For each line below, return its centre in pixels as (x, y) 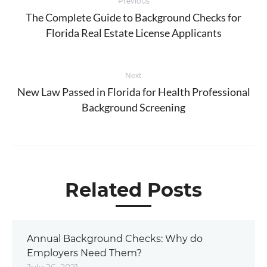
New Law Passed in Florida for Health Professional (133, 91)
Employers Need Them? (84, 253)
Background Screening (133, 107)
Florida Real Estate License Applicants (133, 32)
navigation (52, 11)
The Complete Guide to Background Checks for (133, 17)
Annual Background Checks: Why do (115, 238)
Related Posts (133, 190)
